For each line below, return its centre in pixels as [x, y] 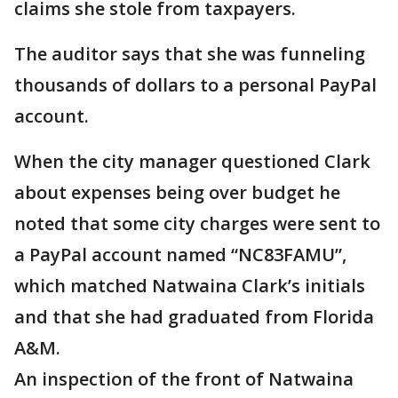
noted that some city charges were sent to [197, 224]
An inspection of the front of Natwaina [184, 379]
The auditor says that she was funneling [190, 54]
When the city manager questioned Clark [192, 162]
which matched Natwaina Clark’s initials [190, 286]
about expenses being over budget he [177, 193]
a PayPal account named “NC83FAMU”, [180, 255]
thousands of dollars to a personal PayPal [195, 85]
